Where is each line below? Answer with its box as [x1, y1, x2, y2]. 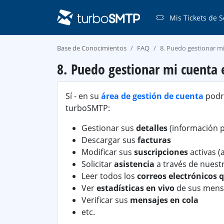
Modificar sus [81, 146, 134, 157]
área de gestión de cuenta [101, 90, 203, 101]
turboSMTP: [65, 102, 110, 113]
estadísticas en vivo [96, 182, 174, 193]
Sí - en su [65, 90, 101, 101]
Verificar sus [81, 194, 130, 205]
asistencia [114, 158, 154, 169]
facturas [137, 134, 171, 145]
